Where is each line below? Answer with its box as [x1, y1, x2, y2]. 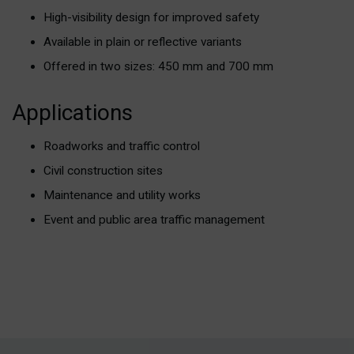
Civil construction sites [43, 164, 163, 179]
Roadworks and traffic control [43, 139, 200, 154]
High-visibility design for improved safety [43, 10, 259, 25]
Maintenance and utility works [43, 188, 201, 203]
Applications [12, 100, 133, 126]
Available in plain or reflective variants [43, 35, 242, 50]
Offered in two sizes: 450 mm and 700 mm [43, 59, 273, 74]
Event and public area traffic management [43, 213, 265, 228]
